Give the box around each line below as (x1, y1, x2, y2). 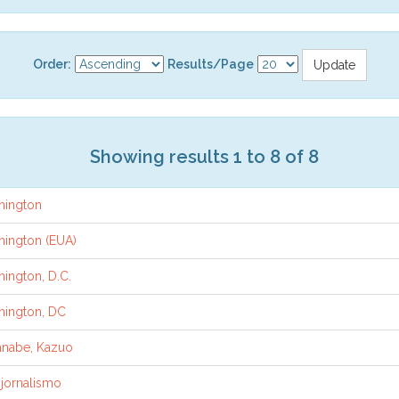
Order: (32, 56, 71, 71)
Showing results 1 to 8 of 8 (89, 145, 319, 167)
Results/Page (167, 56, 254, 71)
